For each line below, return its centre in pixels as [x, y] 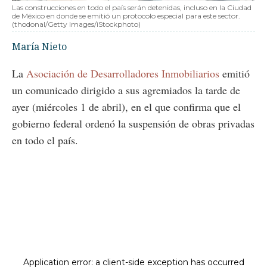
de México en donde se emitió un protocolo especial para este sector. [126, 15]
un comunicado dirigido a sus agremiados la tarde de [126, 90]
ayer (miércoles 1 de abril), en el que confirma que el [126, 106]
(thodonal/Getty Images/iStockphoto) [76, 24]
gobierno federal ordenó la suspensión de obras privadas [133, 123]
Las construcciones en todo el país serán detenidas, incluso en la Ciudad [132, 7]
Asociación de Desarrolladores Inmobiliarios [123, 73]
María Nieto [39, 46]
